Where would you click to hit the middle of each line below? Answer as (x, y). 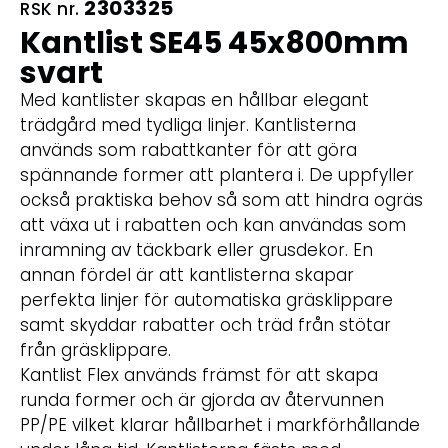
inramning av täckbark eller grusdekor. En (196, 249)
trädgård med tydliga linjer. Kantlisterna (188, 124)
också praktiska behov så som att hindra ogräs (221, 199)
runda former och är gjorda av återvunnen (202, 399)
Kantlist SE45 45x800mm (214, 42)
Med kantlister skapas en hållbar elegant (194, 99)
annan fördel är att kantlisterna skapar (187, 274)
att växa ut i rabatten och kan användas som (213, 224)
